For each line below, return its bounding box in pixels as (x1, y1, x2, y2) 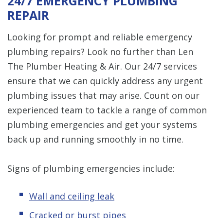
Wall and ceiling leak (29, 190, 114, 202)
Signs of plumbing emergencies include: (7, 162, 175, 174)
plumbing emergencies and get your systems (7, 118, 197, 130)
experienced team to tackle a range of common (7, 104, 207, 116)
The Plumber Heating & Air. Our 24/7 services (7, 60, 197, 72)
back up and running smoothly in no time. (7, 133, 183, 145)
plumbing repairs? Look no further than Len (7, 45, 193, 57)
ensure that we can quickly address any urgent (7, 74, 203, 87)
